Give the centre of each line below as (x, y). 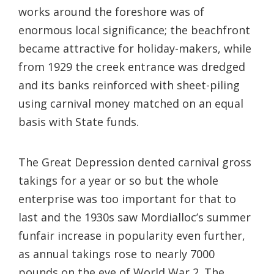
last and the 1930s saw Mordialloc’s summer (135, 217)
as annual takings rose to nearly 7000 (117, 254)
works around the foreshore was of (111, 11)
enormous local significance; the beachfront (134, 30)
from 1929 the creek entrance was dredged (132, 66)
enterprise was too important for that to (127, 198)
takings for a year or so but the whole (118, 180)
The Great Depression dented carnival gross (135, 162)
